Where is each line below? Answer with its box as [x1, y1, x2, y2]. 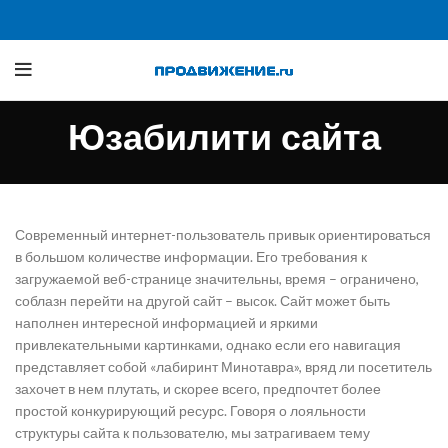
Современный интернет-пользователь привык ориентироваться [15, 226, 431, 243]
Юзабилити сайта [67, 112, 381, 163]
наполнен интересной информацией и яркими [15, 314, 318, 331]
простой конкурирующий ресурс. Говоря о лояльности [15, 402, 366, 419]
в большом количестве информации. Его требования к [15, 248, 367, 265]
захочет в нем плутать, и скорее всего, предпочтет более [15, 380, 381, 397]
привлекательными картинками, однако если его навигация [15, 336, 401, 353]
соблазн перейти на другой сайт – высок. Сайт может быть [15, 292, 390, 309]
